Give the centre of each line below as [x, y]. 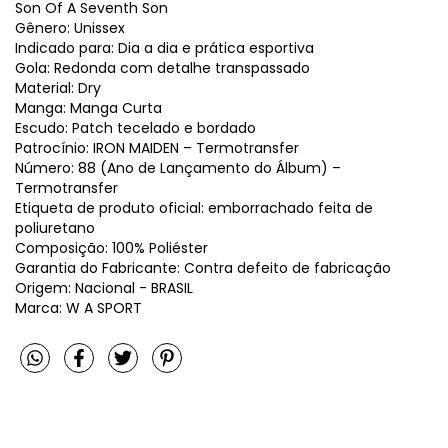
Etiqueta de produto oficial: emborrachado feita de [194, 207]
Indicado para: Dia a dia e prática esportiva [164, 47]
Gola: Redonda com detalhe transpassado [162, 67]
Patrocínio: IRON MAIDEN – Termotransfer [157, 147]
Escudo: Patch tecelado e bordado [135, 127]
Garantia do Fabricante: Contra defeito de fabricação [203, 267]
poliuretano [55, 227]
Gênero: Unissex [70, 27]
